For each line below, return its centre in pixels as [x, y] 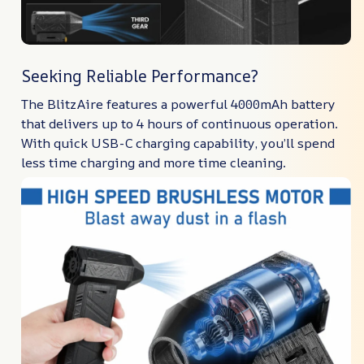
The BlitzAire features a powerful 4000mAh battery [178, 104]
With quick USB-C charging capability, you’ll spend [178, 143]
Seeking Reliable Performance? [140, 76]
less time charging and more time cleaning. [154, 162]
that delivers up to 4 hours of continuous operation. [180, 123]
